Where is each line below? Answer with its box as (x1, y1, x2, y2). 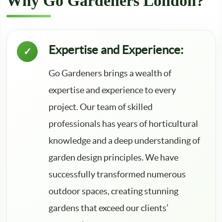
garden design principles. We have (49, 152, 178, 163)
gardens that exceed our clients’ (49, 203, 168, 214)
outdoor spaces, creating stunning (49, 186, 178, 197)
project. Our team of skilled (49, 102, 153, 112)
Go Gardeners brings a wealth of (49, 68, 171, 79)
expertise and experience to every (49, 85, 176, 96)
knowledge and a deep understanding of (49, 135, 200, 146)
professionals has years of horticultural (49, 118, 198, 129)
